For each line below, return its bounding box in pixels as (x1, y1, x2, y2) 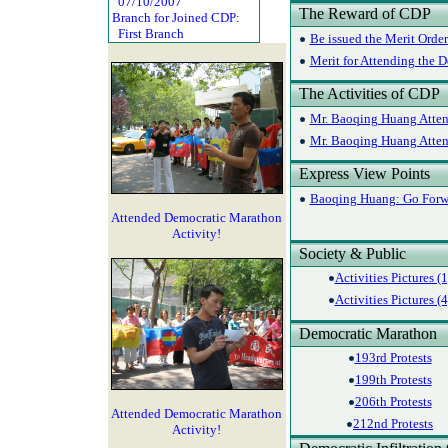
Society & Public (290, 245, 406, 262)
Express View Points (290, 165, 430, 182)
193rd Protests (354, 350, 432, 365)
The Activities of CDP (290, 85, 440, 102)
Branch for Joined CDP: (108, 10, 246, 25)
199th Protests (354, 372, 432, 387)
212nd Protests (353, 416, 433, 431)
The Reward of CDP (290, 5, 431, 22)
